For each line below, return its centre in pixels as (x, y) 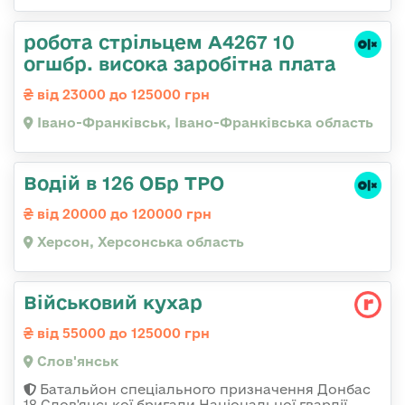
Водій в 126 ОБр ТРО (124, 183)
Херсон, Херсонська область (139, 242)
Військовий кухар (113, 302)
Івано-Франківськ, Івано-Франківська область (203, 123)
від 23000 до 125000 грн (122, 95)
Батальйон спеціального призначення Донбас (203, 390)
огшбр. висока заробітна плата (180, 64)
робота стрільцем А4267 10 (159, 42)
